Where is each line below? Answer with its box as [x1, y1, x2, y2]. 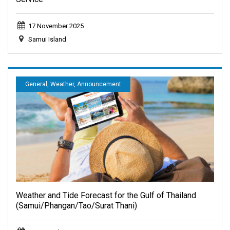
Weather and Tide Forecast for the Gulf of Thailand [16, 190, 196, 200]
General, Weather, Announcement [25, 80, 121, 88]
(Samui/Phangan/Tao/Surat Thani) [16, 200, 137, 210]
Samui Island [28, 35, 66, 43]
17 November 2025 [28, 22, 84, 30]
